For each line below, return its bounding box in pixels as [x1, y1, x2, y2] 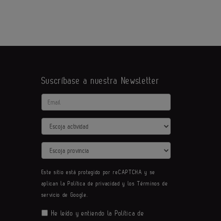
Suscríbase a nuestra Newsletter [41, 75, 160, 86]
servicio [41, 191, 60, 198]
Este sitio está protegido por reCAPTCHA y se [41, 169, 155, 176]
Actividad [40, 119, 68, 127]
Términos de [137, 180, 168, 187]
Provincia [40, 143, 67, 151]
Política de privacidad [67, 180, 120, 187]
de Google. [60, 191, 88, 198]
